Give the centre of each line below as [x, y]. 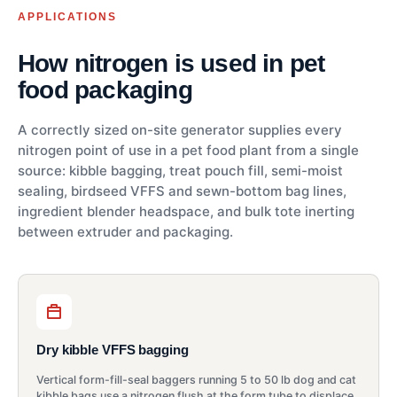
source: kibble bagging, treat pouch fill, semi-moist [180, 170]
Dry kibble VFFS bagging [113, 349]
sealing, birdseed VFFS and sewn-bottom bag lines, [182, 191]
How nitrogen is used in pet [171, 63]
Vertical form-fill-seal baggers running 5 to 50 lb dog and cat [196, 379]
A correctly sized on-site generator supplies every [180, 129]
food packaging [105, 90]
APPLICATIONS [67, 16]
